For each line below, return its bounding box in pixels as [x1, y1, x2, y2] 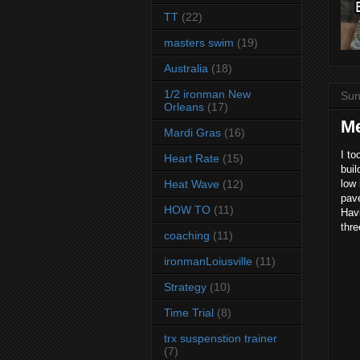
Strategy [164, 280, 207, 293]
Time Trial [164, 305, 214, 319]
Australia [164, 61, 208, 75]
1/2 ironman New [164, 87, 251, 100]
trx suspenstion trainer [164, 331, 277, 345]
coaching [164, 228, 210, 242]
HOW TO [164, 202, 211, 216]
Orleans [164, 100, 204, 113]
